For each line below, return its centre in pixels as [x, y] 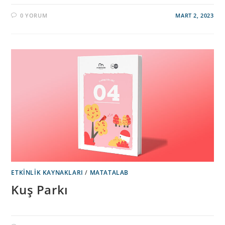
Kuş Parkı [40, 190]
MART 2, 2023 [195, 16]
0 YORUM [34, 16]
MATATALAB [109, 173]
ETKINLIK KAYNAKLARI [47, 173]
